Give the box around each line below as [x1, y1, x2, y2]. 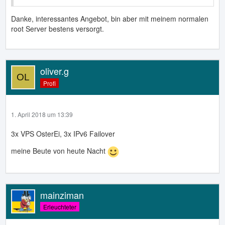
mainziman [40, 188, 84, 201]
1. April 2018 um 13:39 [11, 109, 73, 119]
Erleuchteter [43, 202, 76, 211]
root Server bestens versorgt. [11, 23, 104, 34]
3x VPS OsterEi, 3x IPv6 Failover [11, 128, 115, 139]
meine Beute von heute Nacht [11, 145, 107, 156]
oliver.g [40, 64, 69, 77]
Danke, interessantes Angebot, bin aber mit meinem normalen [11, 13, 208, 24]
